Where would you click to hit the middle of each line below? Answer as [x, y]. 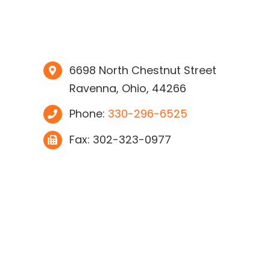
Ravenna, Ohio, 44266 [128, 88]
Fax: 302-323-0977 [121, 140]
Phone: [89, 114]
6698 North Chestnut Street [143, 70]
